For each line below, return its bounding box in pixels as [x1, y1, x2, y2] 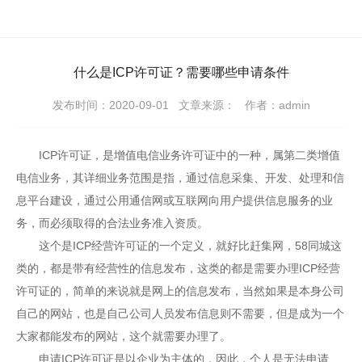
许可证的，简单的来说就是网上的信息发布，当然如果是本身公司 [16, 284, 344, 297]
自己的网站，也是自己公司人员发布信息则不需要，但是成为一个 [16, 306, 344, 320]
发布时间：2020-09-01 [52, 98, 169, 112]
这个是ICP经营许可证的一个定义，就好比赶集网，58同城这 [16, 238, 342, 252]
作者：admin [244, 98, 310, 112]
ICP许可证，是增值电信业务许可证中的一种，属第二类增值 [16, 148, 340, 162]
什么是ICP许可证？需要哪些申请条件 [73, 65, 289, 80]
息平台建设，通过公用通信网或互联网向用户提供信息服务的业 [16, 193, 333, 207]
